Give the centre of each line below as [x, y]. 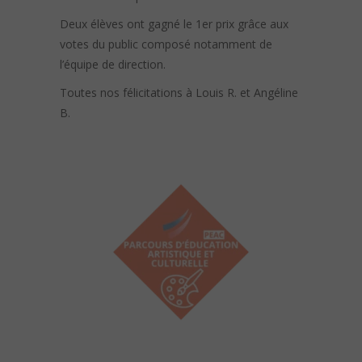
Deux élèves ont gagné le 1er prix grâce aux [174, 24]
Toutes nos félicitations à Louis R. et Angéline [179, 93]
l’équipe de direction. [113, 65]
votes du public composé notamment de [166, 44]
